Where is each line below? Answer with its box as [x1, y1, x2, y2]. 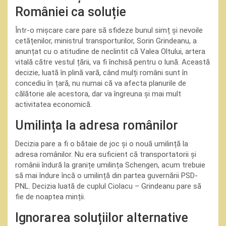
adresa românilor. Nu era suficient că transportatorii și [15, 150, 196, 159]
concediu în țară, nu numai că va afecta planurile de [15, 79, 186, 88]
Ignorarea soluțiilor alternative [15, 210, 188, 225]
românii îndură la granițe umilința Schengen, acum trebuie [15, 160, 205, 169]
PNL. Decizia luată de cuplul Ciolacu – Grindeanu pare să [15, 182, 201, 191]
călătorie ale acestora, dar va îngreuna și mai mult [15, 89, 181, 98]
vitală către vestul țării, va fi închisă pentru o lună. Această [15, 58, 210, 67]
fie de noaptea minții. [15, 192, 85, 201]
